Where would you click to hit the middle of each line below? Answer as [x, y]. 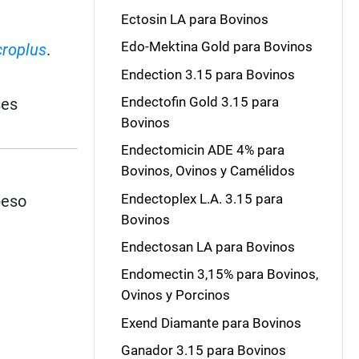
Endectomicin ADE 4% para [202, 150]
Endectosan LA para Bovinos [208, 247]
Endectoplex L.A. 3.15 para [202, 198]
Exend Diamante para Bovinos [211, 323]
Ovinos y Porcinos [175, 295]
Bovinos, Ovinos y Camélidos [208, 171]
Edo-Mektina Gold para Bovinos [216, 47]
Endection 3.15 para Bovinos [208, 74]
